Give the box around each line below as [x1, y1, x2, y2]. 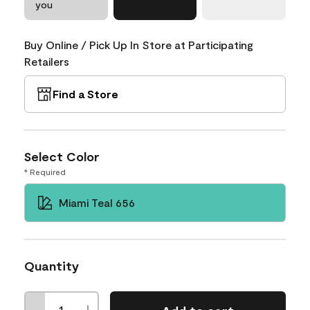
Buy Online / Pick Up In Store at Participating [24, 37, 253, 51]
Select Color [24, 148, 100, 164]
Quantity [24, 257, 79, 273]
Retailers [24, 54, 69, 68]
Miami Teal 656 [59, 195, 135, 209]
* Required [24, 166, 66, 176]
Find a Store [53, 86, 118, 100]
